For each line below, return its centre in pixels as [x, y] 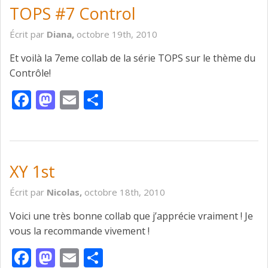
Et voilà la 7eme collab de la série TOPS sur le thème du [133, 58]
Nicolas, [66, 192]
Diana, [62, 34]
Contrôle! [30, 73]
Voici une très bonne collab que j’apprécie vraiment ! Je [131, 216]
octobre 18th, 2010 [125, 192]
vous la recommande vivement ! [80, 231]
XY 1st [32, 172]
